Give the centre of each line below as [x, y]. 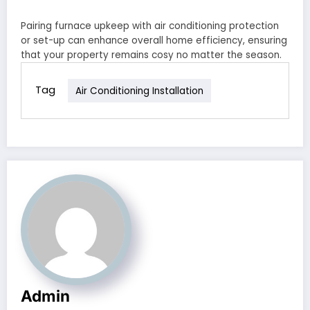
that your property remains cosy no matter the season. [151, 55]
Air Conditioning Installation [139, 91]
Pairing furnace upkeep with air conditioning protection [150, 26]
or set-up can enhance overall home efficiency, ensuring [154, 41]
